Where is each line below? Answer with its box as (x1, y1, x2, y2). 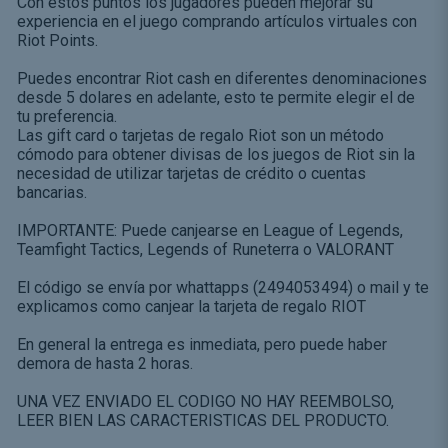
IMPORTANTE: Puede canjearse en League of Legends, (16, 220, 403, 240)
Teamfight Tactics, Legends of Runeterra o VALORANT (16, 239, 394, 259)
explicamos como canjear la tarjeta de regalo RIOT (16, 296, 366, 316)
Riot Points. (16, 30, 98, 50)
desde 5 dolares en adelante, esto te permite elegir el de (16, 87, 415, 107)
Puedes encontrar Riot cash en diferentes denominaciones (16, 68, 427, 88)
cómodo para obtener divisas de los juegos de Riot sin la (16, 144, 415, 164)
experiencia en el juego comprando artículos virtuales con (16, 11, 417, 31)
